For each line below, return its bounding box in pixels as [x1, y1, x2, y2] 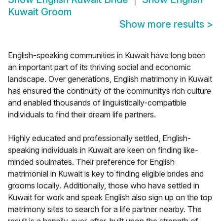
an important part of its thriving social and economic [8, 62, 191, 73]
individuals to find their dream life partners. [8, 110, 156, 120]
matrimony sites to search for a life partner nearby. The [8, 204, 202, 215]
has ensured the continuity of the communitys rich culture [8, 86, 211, 96]
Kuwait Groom [8, 6, 72, 18]
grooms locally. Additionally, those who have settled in [8, 181, 199, 191]
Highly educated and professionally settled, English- [8, 133, 191, 144]
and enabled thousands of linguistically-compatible [8, 98, 186, 108]
